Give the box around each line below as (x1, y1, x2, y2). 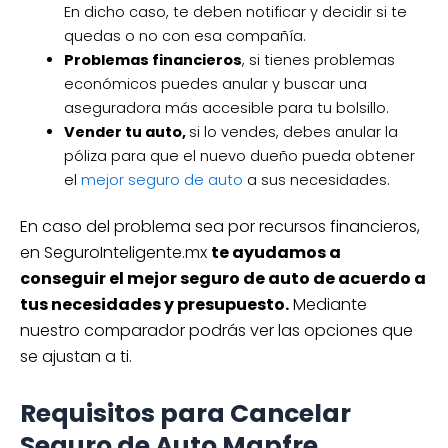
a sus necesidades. (242, 170, 390, 191)
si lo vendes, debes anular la (188, 122, 398, 143)
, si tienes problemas (241, 50, 395, 71)
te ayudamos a (211, 241, 341, 265)
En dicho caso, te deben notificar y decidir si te (63, 2, 407, 23)
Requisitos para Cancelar (20, 396, 351, 432)
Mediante (289, 293, 367, 317)
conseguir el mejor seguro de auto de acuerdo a (20, 267, 426, 291)
